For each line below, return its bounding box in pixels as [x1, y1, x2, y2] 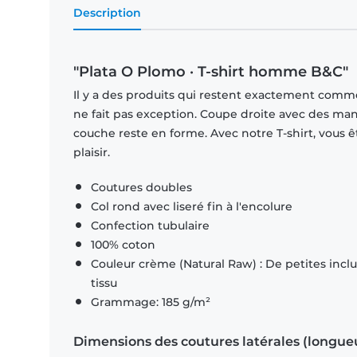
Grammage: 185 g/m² [91, 295, 210, 310]
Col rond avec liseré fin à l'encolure [91, 199, 292, 214]
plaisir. [73, 145, 110, 160]
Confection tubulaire [91, 218, 210, 233]
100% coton [91, 237, 155, 253]
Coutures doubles [91, 180, 192, 195]
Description [73, 6, 141, 21]
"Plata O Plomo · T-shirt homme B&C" [73, 63, 348, 81]
